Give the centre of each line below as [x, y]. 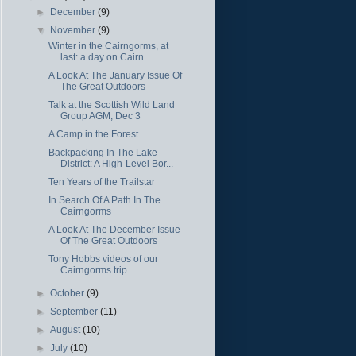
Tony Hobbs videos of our [103, 259]
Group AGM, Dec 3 [100, 116]
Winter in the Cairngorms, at [108, 46]
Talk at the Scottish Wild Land [111, 104]
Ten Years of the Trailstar [101, 182]
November [74, 30]
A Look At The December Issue [114, 229]
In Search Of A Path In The [104, 200]
